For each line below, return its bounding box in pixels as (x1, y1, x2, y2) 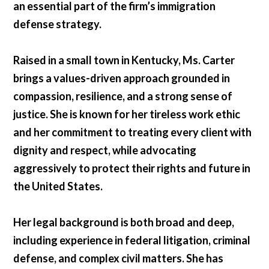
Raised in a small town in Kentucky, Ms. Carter (13, 53, 235, 67)
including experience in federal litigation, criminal (13, 234, 251, 247)
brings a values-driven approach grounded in (13, 71, 231, 85)
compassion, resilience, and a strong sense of (13, 89, 233, 103)
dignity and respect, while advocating (13, 144, 197, 157)
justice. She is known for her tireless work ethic (13, 107, 241, 121)
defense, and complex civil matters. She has (13, 252, 224, 265)
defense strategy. (13, 17, 102, 31)
